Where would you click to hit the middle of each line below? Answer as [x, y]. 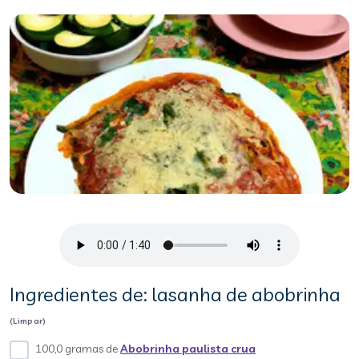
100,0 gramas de [78, 349]
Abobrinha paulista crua [188, 349]
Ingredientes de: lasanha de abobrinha [175, 294]
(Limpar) [28, 321]
